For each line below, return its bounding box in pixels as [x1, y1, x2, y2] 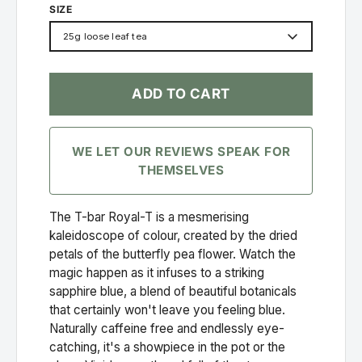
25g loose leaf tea [63, 31, 148, 43]
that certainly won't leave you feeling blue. [49, 302, 285, 318]
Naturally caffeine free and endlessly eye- [49, 321, 284, 337]
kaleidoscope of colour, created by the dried [49, 228, 297, 244]
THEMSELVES [138, 162, 224, 178]
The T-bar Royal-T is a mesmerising [49, 209, 249, 225]
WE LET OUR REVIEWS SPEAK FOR [71, 143, 291, 159]
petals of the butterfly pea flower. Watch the [49, 246, 296, 263]
